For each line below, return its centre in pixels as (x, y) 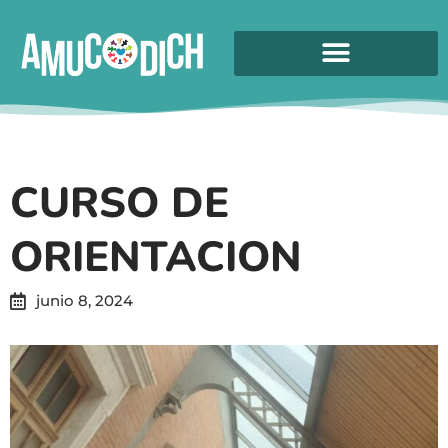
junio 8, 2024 (84, 300)
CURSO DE (119, 203)
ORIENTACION (156, 257)
